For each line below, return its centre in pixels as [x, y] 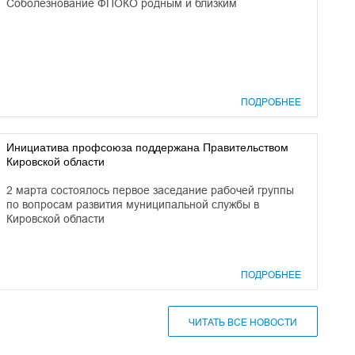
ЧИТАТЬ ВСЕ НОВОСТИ [243, 322]
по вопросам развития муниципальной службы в [133, 204]
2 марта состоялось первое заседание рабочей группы [150, 190]
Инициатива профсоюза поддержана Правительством [147, 147]
